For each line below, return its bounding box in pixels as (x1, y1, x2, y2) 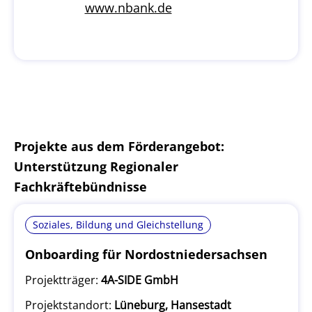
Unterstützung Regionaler (14, 158, 178, 175)
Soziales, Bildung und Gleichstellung (33, 218, 203, 231)
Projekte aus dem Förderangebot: (14, 138, 224, 155)
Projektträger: (25, 272, 98, 288)
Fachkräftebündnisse (14, 178, 147, 195)
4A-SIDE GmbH (101, 272, 178, 288)
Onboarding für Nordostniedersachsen (25, 246, 267, 263)
